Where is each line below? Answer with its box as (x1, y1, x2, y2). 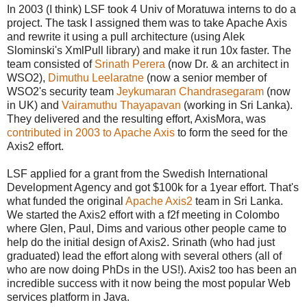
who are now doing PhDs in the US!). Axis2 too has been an (7, 263, 297, 275)
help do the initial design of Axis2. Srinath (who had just (7, 236, 275, 248)
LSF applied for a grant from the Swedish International (7, 167, 268, 180)
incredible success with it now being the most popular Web (7, 277, 291, 289)
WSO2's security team (7, 85, 116, 97)
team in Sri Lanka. (193, 195, 283, 207)
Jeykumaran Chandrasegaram (116, 85, 264, 97)
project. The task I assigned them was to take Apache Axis (7, 16, 287, 29)
